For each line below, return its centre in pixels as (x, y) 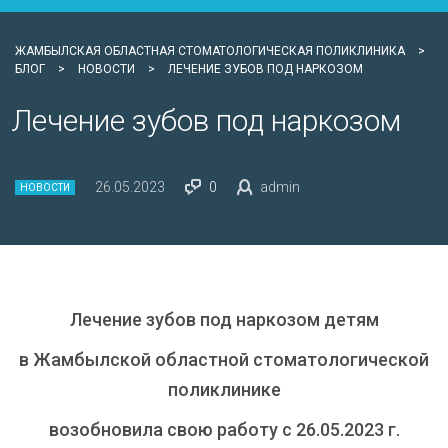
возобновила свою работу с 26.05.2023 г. (224, 430)
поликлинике (224, 390)
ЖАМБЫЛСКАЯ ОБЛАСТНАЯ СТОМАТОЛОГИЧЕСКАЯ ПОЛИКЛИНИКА (210, 51)
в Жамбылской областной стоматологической (224, 360)
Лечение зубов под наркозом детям (224, 320)
